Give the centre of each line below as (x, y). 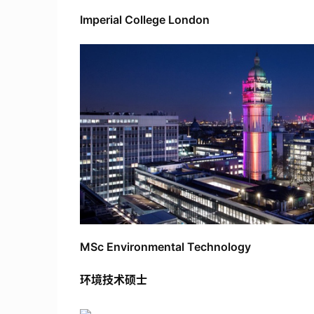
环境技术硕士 (114, 279)
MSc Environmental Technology (165, 247)
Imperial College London (145, 20)
